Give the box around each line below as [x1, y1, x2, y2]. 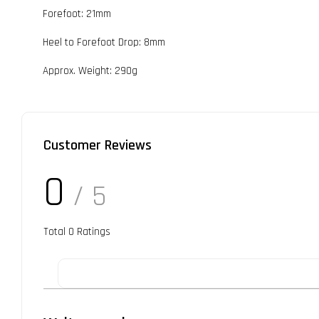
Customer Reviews [43, 136, 152, 155]
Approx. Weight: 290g [43, 64, 137, 78]
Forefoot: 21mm [43, 7, 114, 21]
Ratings [74, 225, 110, 239]
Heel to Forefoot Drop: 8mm [43, 36, 168, 50]
